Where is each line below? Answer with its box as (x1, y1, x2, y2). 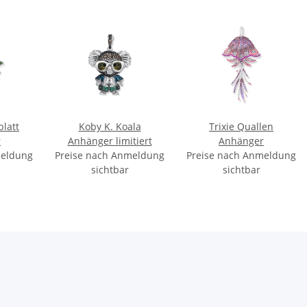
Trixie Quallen (209, 119, 273, 133)
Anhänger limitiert (67, 134, 152, 147)
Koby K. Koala (78, 119, 141, 133)
